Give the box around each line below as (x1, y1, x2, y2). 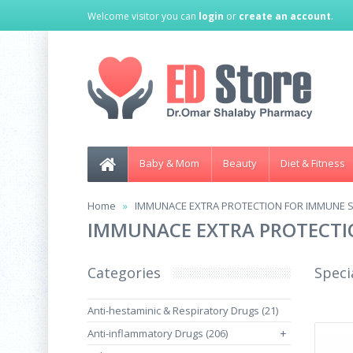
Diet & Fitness (281, 156, 345, 170)
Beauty (223, 156, 257, 170)
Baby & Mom (139, 156, 199, 170)
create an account (239, 9, 331, 23)
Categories (87, 263, 161, 282)
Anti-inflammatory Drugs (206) (87, 326, 228, 340)
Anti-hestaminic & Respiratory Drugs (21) (87, 303, 278, 318)
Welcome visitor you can (87, 9, 199, 23)
